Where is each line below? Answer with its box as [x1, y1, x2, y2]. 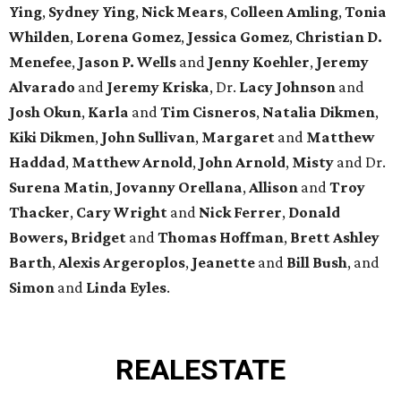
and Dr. [337, 153, 386, 172]
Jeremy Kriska [104, 78, 209, 97]
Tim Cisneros [160, 103, 256, 122]
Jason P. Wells [78, 53, 176, 72]
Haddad [9, 153, 65, 172]
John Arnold [199, 153, 286, 172]
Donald [288, 203, 340, 222]
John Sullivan [101, 128, 195, 147]
